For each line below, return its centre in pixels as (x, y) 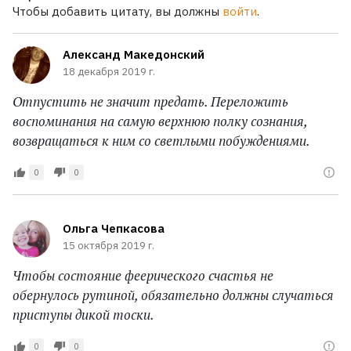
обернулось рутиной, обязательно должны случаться (173, 295)
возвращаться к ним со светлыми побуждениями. (161, 141)
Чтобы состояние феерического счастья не (143, 276)
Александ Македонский (134, 55)
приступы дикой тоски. (83, 315)
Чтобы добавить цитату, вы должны (118, 12)
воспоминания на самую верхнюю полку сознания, (160, 121)
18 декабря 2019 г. (109, 72)
